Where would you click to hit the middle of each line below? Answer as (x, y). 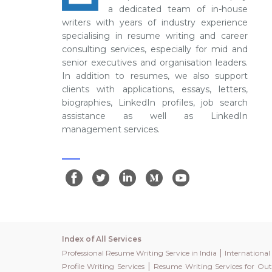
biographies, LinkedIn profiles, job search (155, 103)
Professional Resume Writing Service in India (140, 253)
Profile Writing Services (103, 266)
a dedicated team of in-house (178, 9)
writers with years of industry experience (155, 22)
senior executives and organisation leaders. (155, 63)
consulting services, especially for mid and (155, 49)
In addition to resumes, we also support (155, 76)
